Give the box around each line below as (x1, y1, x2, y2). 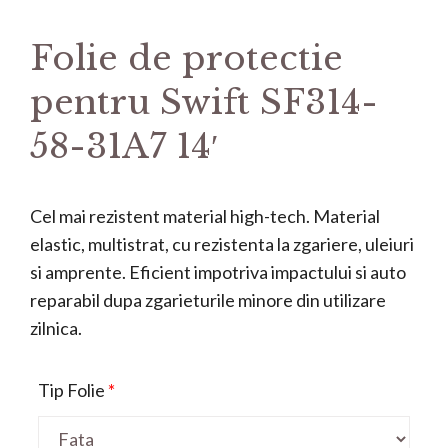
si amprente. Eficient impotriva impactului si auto (30, 260, 406, 283)
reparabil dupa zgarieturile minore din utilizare (30, 288, 386, 311)
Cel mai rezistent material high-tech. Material (30, 204, 380, 227)
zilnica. (30, 316, 82, 339)
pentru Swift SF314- (30, 81, 378, 123)
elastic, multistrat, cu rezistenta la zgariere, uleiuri (30, 232, 414, 255)
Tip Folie (38, 378, 105, 401)
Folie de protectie (30, 37, 343, 79)
